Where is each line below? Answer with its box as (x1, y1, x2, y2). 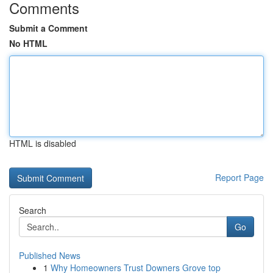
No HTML (9, 37, 48, 49)
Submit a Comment (9, 22, 88, 34)
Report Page (215, 171, 264, 183)
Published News (19, 249, 80, 261)
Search (19, 204, 46, 216)
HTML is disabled (9, 137, 76, 149)
